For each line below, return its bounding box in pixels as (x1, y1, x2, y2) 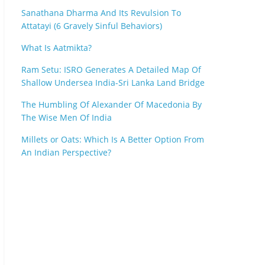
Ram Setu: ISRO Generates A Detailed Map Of (21, 64, 201, 75)
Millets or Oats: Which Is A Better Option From (21, 134, 204, 145)
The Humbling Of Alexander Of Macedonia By (21, 99, 202, 110)
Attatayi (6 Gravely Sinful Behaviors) (21, 20, 162, 31)
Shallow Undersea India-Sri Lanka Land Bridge (21, 77, 205, 88)
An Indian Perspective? (21, 147, 111, 158)
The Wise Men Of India (21, 112, 112, 123)
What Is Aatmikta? (21, 42, 92, 53)
